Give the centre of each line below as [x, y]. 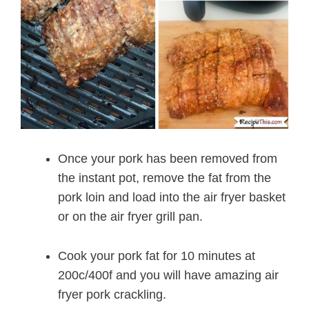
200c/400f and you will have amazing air [168, 275]
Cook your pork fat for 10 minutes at [157, 256]
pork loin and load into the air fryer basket [172, 197]
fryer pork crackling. [112, 294]
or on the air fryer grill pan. [130, 216]
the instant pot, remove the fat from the [165, 178]
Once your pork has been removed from [168, 158]
